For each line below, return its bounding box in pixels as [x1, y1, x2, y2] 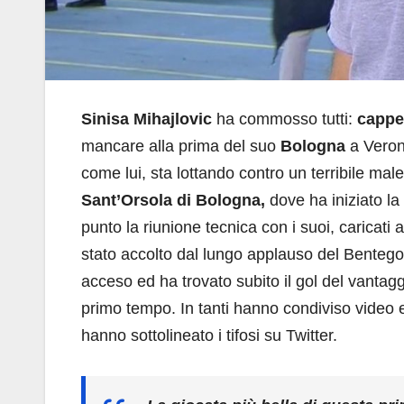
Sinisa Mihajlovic [81, 110, 212, 129]
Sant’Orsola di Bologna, [81, 191, 265, 210]
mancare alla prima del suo [81, 137, 276, 156]
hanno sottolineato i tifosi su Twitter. [81, 326, 337, 345]
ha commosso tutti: [212, 110, 357, 129]
